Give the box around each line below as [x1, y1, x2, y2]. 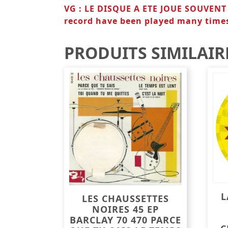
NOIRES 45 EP [92, 203, 159, 216]
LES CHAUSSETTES [81, 192, 169, 205]
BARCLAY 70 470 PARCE [69, 214, 181, 226]
